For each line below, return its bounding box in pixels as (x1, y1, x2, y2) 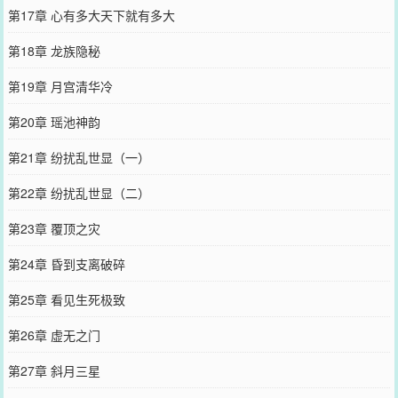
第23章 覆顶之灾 (7, 219, 100, 237)
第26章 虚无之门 (7, 325, 100, 344)
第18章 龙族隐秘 (7, 41, 100, 60)
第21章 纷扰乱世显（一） (7, 147, 150, 166)
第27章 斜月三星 (7, 361, 100, 379)
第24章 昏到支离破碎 (7, 254, 125, 273)
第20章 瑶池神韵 (7, 112, 100, 131)
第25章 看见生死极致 (7, 290, 125, 308)
